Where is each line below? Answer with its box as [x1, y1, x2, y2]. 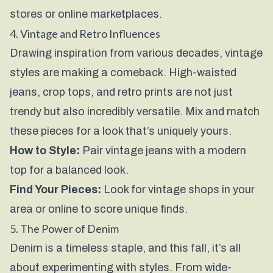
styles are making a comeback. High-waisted [10, 66, 236, 79]
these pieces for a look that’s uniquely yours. [10, 125, 232, 137]
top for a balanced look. [10, 164, 129, 176]
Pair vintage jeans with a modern [80, 144, 246, 157]
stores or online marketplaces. [10, 8, 162, 20]
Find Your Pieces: [10, 183, 101, 196]
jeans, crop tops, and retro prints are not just [10, 86, 233, 98]
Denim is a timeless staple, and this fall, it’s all [10, 242, 241, 254]
